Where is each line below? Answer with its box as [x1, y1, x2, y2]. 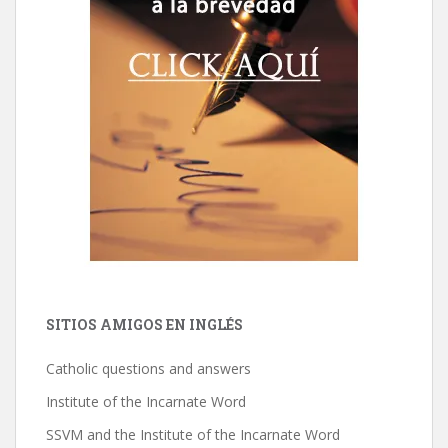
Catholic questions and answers [46, 358, 251, 378]
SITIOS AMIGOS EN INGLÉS [46, 314, 243, 334]
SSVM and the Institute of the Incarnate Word [46, 424, 340, 444]
